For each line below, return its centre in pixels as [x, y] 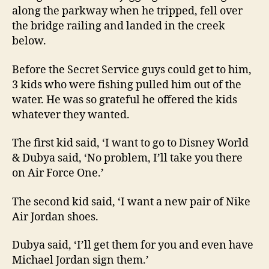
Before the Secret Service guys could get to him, [132, 70]
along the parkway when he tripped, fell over [127, 11]
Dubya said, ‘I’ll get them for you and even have [133, 245]
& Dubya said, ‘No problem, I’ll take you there [127, 158]
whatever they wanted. [71, 115]
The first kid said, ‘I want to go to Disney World [130, 143]
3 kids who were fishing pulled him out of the [127, 85]
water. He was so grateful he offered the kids [125, 100]
